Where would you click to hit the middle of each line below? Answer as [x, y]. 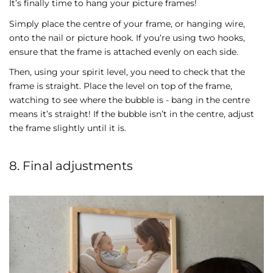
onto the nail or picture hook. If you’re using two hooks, [127, 37]
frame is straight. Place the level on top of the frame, [121, 86]
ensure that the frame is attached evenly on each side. [125, 51]
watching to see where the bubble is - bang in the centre [129, 100]
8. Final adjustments [71, 166]
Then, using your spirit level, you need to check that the [127, 72]
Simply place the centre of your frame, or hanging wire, [127, 23]
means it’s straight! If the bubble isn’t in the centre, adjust [132, 114]
